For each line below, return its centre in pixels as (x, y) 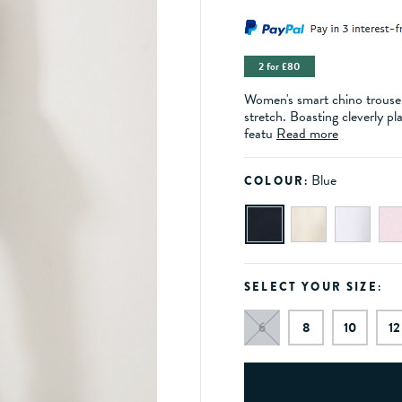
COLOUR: (277, 181)
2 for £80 (280, 67)
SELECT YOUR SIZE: (313, 287)
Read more (307, 134)
